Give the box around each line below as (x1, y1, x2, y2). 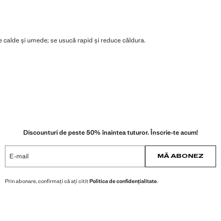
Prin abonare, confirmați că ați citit (5, 177, 89, 184)
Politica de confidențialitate (89, 177, 157, 184)
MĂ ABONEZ (157, 153, 204, 159)
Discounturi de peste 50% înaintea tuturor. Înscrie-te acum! (23, 128, 198, 137)
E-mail (9, 151, 29, 160)
